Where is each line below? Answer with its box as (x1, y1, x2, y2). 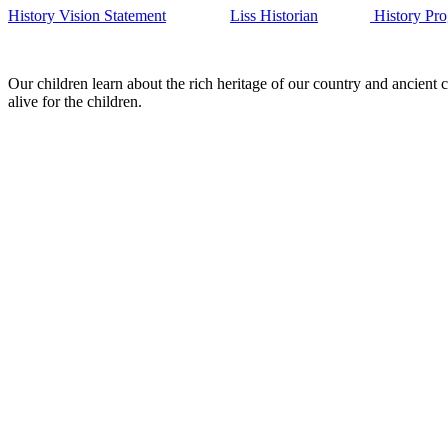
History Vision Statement (8, 7, 166, 25)
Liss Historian (230, 7, 318, 25)
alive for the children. (8, 93, 142, 111)
